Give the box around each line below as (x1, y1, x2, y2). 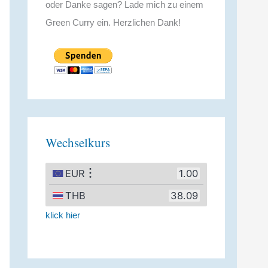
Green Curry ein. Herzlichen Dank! (45, 17, 181, 28)
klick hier (45, 210, 80, 221)
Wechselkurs (45, 134, 110, 151)
